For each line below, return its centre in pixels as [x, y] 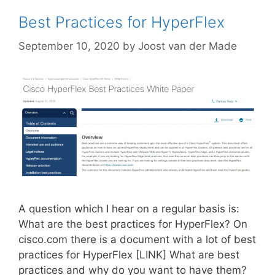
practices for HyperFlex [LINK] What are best [129, 254]
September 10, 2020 [69, 46]
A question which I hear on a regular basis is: [129, 208]
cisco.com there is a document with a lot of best [137, 239]
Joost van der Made [188, 46]
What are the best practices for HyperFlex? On [133, 224]
